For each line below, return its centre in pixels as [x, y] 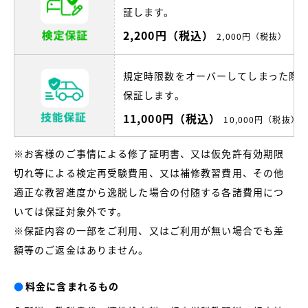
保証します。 [154, 95]
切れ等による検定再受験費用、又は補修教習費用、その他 [149, 173]
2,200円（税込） [169, 35]
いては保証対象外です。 [71, 211]
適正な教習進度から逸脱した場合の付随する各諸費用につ [149, 192]
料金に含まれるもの [73, 286]
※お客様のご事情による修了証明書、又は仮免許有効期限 [149, 154]
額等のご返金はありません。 [81, 250]
